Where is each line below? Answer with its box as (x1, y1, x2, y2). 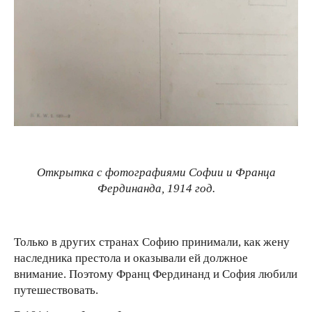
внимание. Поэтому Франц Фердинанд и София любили (14, 267, 297, 281)
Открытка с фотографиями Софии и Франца (36, 165, 276, 179)
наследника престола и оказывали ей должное (14, 251, 248, 265)
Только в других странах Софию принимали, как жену (14, 235, 290, 249)
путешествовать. (14, 283, 98, 297)
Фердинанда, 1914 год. (97, 181, 215, 195)
